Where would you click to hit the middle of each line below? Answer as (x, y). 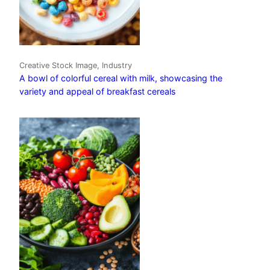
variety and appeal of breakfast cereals (97, 91)
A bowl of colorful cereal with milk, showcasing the (121, 78)
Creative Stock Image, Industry (76, 65)
